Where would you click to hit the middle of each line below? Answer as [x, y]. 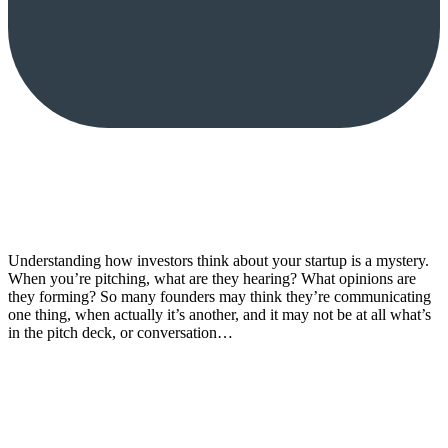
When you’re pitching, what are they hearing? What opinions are [212, 278]
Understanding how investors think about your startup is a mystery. [218, 260]
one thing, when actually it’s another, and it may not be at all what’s [219, 314]
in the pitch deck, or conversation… [120, 332]
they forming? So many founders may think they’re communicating [219, 296]
